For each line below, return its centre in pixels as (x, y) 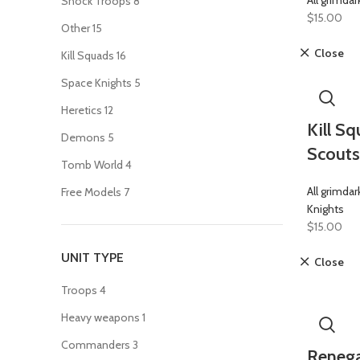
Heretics (82, 110)
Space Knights (96, 83)
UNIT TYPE (92, 258)
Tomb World (92, 165)
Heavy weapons (100, 317)
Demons (83, 137)
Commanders (96, 345)
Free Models (91, 192)
